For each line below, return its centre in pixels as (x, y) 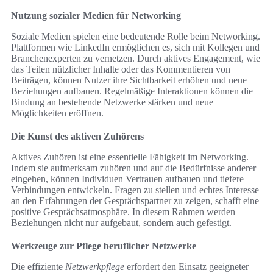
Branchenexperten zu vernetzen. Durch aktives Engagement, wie (136, 58)
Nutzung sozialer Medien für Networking (96, 16)
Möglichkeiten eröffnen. (57, 113)
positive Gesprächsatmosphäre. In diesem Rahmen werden (123, 212)
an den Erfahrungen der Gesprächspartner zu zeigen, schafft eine (135, 201)
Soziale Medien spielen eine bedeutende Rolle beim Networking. (136, 37)
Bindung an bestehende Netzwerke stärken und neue (112, 102)
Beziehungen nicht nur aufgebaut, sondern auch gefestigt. (121, 223)
